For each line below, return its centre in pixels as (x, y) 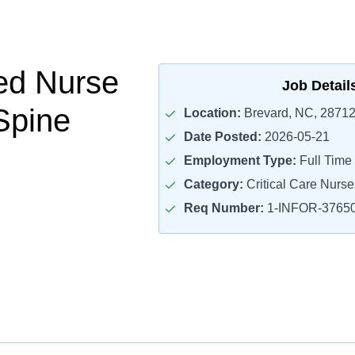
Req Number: (223, 208)
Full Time (324, 160)
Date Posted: (222, 137)
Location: (212, 113)
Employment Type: (240, 160)
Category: (213, 184)
